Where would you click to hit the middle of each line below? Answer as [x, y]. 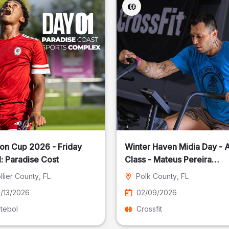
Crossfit [150, 209]
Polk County [157, 176]
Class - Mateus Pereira [168, 159]
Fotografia [145, 172]
